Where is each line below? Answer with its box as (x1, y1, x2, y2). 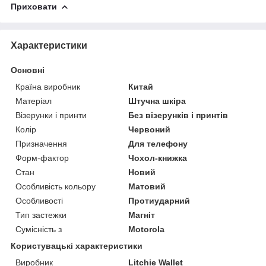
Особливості (15, 195, 63, 205)
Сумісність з (15, 224, 62, 234)
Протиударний (128, 195, 191, 205)
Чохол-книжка (128, 153, 188, 163)
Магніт (128, 210, 156, 220)
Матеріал (15, 96, 52, 106)
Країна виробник (15, 81, 80, 91)
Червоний (128, 124, 171, 134)
